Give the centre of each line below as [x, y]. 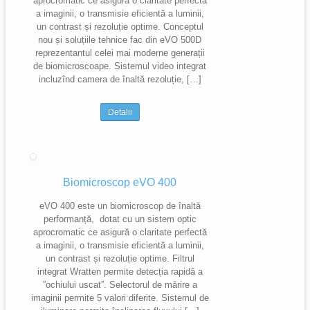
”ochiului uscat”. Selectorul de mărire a [120, 285]
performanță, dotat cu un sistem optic [120, 219]
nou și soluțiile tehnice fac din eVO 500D [120, 40]
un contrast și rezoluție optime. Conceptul [120, 27]
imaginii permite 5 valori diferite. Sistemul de [120, 298]
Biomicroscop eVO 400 [120, 182]
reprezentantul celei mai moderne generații [120, 53]
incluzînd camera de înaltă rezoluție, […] [120, 79]
